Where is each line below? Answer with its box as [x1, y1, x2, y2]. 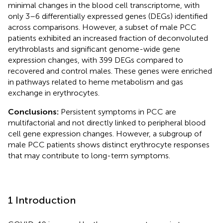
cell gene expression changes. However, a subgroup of [8, 128, 202, 138]
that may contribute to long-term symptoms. [8, 150, 170, 160]
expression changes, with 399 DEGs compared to [8, 55, 183, 65]
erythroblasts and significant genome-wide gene [8, 44, 180, 54]
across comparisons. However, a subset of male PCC [8, 22, 197, 32]
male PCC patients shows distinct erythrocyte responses [8, 139, 210, 149]
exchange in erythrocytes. [8, 88, 100, 98]
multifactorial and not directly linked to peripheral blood [8, 117, 206, 127]
